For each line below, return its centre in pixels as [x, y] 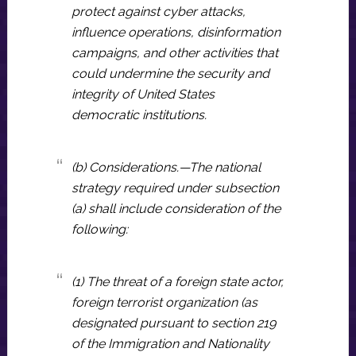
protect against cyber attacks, [158, 12]
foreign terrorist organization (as [164, 302]
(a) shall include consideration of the [176, 209]
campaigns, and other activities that [174, 53]
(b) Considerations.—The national [166, 167]
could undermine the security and [170, 74]
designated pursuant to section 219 [173, 323]
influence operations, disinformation [176, 32]
